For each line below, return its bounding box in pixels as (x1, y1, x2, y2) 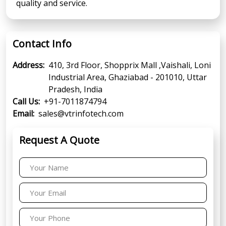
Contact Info (13, 36, 72, 50)
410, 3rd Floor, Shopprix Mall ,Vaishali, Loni (48, 59, 211, 71)
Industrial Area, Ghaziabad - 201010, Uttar (48, 71, 207, 83)
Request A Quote (19, 133, 99, 147)
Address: (13, 59, 44, 71)
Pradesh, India (48, 83, 102, 95)
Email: (13, 107, 34, 119)
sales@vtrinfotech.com (38, 107, 124, 119)
